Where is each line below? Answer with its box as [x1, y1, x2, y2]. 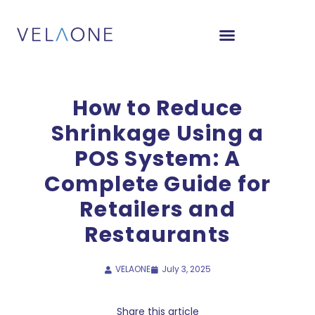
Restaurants [84, 220, 231, 250]
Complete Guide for [44, 169, 271, 199]
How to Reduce [72, 94, 243, 123]
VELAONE [115, 263, 150, 275]
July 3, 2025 [162, 263, 211, 275]
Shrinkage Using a [51, 119, 264, 148]
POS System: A [74, 144, 241, 174]
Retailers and [79, 195, 236, 224]
